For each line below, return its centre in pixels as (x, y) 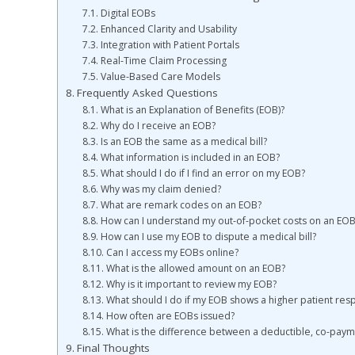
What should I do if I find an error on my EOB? (202, 173)
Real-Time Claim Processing (163, 60)
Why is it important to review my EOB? (191, 284)
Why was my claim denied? (160, 189)
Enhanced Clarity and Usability (168, 29)
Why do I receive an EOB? (158, 125)
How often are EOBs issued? (170, 315)
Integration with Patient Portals (170, 44)
